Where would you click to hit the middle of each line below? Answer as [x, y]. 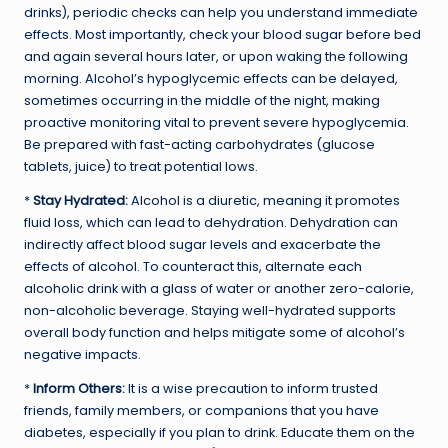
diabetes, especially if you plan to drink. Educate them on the [219, 432]
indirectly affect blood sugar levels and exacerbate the [202, 244]
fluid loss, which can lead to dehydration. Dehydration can [211, 222]
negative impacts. [82, 354]
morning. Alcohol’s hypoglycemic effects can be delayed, [211, 78]
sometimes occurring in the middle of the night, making [202, 100]
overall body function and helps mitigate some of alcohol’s [214, 332]
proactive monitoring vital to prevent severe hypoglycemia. [216, 122]
